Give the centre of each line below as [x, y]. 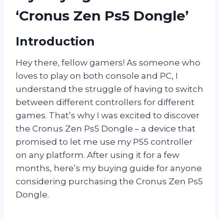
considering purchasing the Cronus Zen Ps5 [109, 182]
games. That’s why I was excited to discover [108, 116]
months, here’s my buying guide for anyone [109, 168]
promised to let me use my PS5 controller [104, 142]
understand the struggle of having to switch [109, 89]
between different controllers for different [105, 102]
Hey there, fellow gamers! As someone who [108, 63]
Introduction [55, 42]
